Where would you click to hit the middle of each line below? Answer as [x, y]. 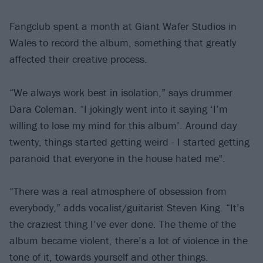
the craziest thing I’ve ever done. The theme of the [123, 224]
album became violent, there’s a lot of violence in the [129, 241]
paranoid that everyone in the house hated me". [117, 158]
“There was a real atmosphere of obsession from [118, 191]
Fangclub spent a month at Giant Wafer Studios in [123, 26]
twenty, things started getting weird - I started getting [129, 141]
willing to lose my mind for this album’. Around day [123, 125]
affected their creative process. [78, 59]
